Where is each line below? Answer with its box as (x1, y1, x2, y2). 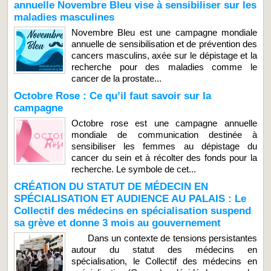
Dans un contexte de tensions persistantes (71, 232, 257, 243)
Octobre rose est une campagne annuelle (71, 117, 257, 128)
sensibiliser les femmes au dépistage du (71, 140, 257, 151)
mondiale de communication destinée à (71, 129, 257, 140)
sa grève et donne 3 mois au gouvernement (14, 217, 221, 229)
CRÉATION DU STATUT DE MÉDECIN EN (14, 180, 208, 192)
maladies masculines (14, 11, 114, 23)
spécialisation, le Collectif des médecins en (71, 255, 257, 266)
